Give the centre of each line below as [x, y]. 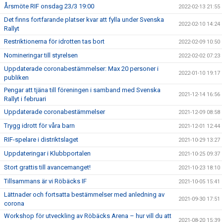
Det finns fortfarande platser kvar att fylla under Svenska [84, 20]
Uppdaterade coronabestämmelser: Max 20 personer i [81, 69]
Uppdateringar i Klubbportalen [47, 153]
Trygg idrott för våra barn [39, 126]
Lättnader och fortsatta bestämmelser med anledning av [84, 194]
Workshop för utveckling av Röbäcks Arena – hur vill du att [88, 216]
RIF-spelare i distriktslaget [41, 139]
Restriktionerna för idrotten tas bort [54, 41]
